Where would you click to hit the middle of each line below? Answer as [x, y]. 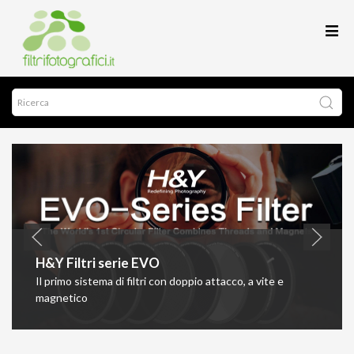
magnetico [62, 298]
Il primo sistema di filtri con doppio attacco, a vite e [160, 281]
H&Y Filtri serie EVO [98, 263]
